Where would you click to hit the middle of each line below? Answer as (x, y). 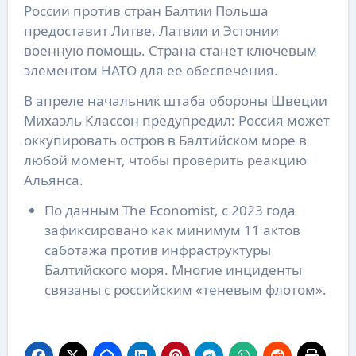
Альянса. (53, 180)
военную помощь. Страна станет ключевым (170, 50)
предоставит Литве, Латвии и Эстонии (151, 30)
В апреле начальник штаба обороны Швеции (175, 100)
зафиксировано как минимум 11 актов (172, 230)
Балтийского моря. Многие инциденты (173, 269)
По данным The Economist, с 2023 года (170, 210)
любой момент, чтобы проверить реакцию (165, 160)
